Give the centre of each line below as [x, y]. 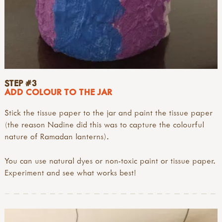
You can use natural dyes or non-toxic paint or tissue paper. [110, 160]
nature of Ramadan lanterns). [57, 137]
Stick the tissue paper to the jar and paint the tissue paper [109, 113]
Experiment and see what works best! [70, 172]
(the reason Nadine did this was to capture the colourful [104, 125]
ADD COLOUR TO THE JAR [58, 92]
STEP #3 [21, 83]
